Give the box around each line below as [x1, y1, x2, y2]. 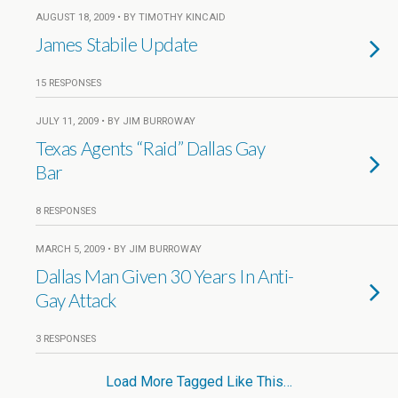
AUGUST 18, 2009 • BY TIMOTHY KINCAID [36, 12, 226, 23]
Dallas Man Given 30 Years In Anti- [36, 265, 294, 287]
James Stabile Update [36, 33, 198, 55]
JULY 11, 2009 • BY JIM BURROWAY [36, 115, 195, 127]
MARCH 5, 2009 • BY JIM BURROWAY [36, 243, 202, 255]
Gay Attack [36, 289, 116, 311]
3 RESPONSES [36, 333, 96, 345]
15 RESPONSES [36, 77, 101, 89]
